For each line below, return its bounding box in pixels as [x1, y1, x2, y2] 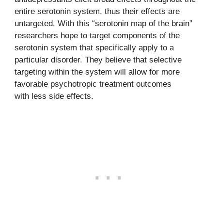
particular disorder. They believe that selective [15, 55, 182, 64]
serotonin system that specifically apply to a [15, 43, 174, 52]
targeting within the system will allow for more [15, 67, 180, 77]
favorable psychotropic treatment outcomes [15, 79, 171, 89]
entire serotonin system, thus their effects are [15, 7, 180, 16]
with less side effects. [15, 92, 93, 101]
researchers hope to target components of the [15, 31, 180, 40]
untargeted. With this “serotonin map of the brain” [15, 19, 192, 28]
